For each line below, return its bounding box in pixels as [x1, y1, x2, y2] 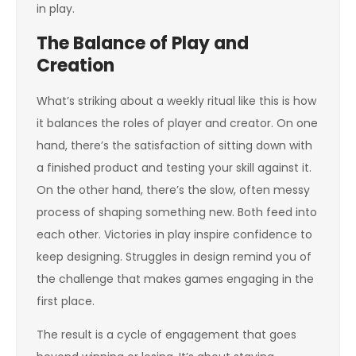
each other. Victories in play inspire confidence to [37, 226, 312, 242]
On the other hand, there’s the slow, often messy [37, 182, 310, 198]
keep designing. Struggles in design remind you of [37, 249, 311, 265]
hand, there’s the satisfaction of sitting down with [37, 137, 312, 153]
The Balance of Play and [37, 31, 249, 56]
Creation [37, 53, 114, 78]
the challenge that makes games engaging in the [37, 271, 314, 287]
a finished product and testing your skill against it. [37, 160, 311, 176]
